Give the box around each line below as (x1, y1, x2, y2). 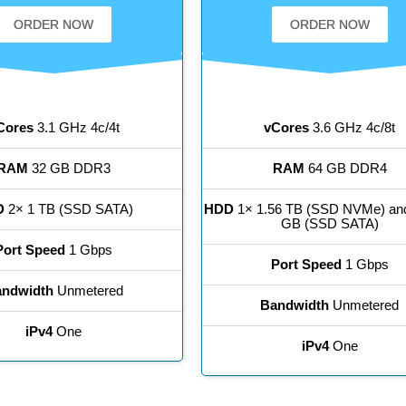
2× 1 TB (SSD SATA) (4, 201, 133, 217)
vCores (264, 120, 310, 136)
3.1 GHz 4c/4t (33, 120, 120, 136)
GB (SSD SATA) (280, 216, 379, 232)
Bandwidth (260, 297, 330, 314)
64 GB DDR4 (304, 160, 387, 177)
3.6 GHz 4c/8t (309, 120, 396, 136)
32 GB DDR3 (28, 160, 111, 177)
